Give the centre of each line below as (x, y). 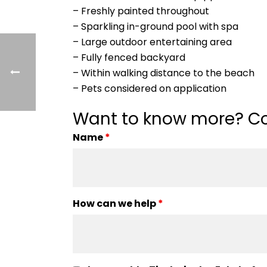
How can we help (115, 203)
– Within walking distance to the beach (164, 73)
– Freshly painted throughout (141, 11)
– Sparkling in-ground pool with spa (156, 26)
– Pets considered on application (150, 88)
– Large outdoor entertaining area (152, 42)
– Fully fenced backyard (129, 57)
